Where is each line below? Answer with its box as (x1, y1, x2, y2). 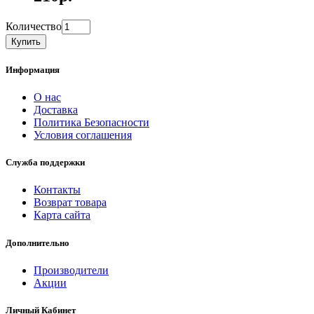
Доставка (34, 104, 78, 116)
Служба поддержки (6, 157, 85, 168)
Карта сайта (34, 209, 90, 221)
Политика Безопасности (34, 116, 149, 129)
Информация (6, 64, 60, 75)
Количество (6, 20, 62, 32)
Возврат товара (34, 196, 107, 209)
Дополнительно (6, 237, 69, 248)
